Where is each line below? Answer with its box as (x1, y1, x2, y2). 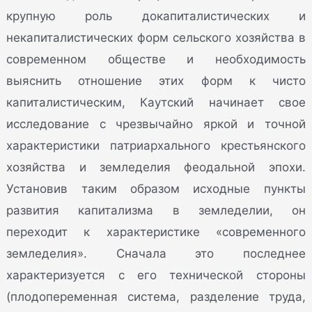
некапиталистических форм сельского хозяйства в (6, 30, 306, 45)
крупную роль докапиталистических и (6, 8, 306, 23)
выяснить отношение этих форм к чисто (6, 73, 306, 88)
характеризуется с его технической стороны (6, 267, 306, 282)
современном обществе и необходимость (6, 52, 306, 66)
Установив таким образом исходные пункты (6, 181, 306, 196)
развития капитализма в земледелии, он (6, 203, 306, 217)
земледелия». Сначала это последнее (6, 246, 306, 260)
